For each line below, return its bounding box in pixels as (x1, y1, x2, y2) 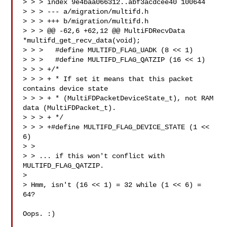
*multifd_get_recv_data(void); (23, 36, 141, 45)
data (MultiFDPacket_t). (23, 104, 117, 112)
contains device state (23, 85, 108, 93)
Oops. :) (23, 210, 56, 218)
